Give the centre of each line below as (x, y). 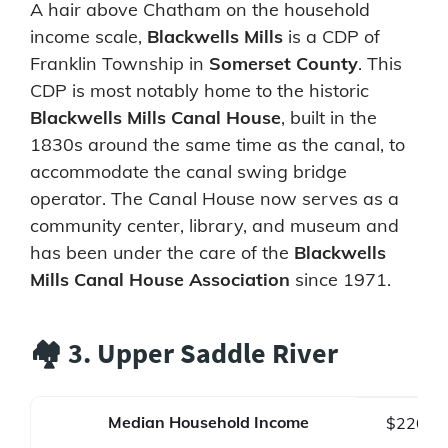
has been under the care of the (162, 252)
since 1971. (340, 279)
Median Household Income (208, 421)
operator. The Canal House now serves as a (214, 198)
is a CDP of (331, 36)
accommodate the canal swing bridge (188, 171)
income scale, (88, 36)
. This (380, 63)
